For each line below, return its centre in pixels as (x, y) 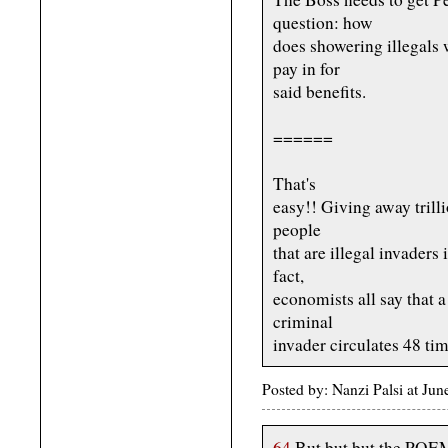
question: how (323, 23)
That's (294, 184)
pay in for (306, 69)
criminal (303, 322)
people (297, 230)
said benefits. (319, 92)
